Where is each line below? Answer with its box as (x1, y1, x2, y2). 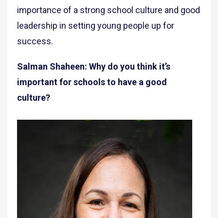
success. (17, 36, 53, 47)
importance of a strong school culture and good (17, 5, 200, 16)
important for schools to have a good (17, 77, 167, 88)
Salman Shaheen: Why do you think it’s (17, 61, 170, 72)
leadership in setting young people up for (17, 20, 174, 31)
